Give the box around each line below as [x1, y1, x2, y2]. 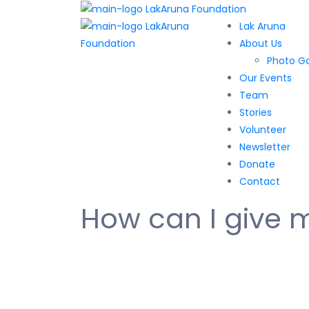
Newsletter [239, 139, 290, 154]
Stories [239, 105, 272, 119]
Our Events [239, 70, 292, 85]
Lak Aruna [239, 19, 286, 33]
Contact [239, 174, 280, 188]
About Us [239, 36, 282, 50]
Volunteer [239, 122, 286, 137]
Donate [239, 157, 275, 171]
